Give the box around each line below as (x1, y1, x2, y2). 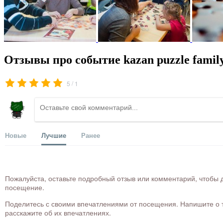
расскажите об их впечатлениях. (5, 208, 111, 218)
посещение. (5, 182, 44, 193)
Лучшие (41, 130, 66, 140)
